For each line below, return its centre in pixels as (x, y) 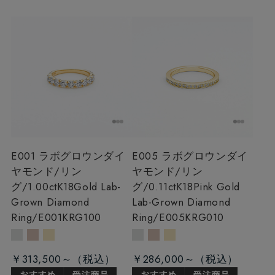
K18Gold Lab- (89, 187)
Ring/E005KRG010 (178, 218)
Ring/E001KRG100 (56, 218)
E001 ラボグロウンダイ (68, 156)
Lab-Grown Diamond (181, 202)
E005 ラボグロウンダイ (190, 156)
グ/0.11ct (154, 187)
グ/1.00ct (34, 187)
